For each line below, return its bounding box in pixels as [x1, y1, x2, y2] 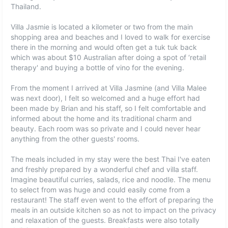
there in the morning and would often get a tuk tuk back [11, 43, 197, 51]
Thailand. [11, 2, 42, 11]
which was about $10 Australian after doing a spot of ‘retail [11, 53, 207, 62]
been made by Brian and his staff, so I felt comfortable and [11, 104, 207, 112]
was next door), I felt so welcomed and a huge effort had [11, 94, 201, 102]
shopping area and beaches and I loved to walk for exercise [11, 33, 211, 41]
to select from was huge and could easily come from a [11, 185, 191, 194]
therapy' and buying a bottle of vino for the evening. [11, 63, 185, 72]
